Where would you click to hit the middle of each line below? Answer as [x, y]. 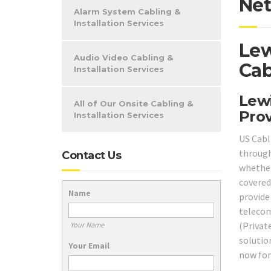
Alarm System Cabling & [127, 11]
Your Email [89, 245]
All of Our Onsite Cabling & [133, 103]
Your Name [87, 224]
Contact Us [91, 155]
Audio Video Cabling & [123, 57]
